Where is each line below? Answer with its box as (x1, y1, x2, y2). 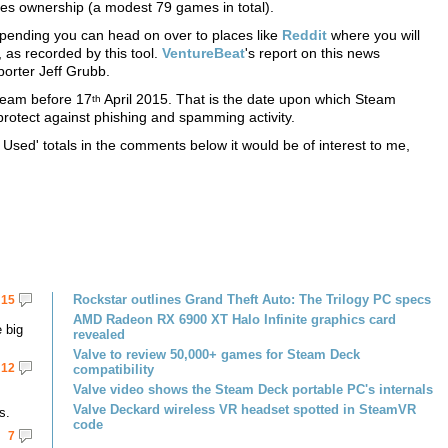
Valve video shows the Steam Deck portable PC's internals (73, 382, 433, 397)
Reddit (282, 27, 331, 43)
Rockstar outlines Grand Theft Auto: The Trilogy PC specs (73, 292, 431, 307)
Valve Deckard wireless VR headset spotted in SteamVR (73, 402, 416, 417)
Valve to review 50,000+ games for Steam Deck (73, 347, 360, 362)
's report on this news (245, 45, 380, 61)
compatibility (73, 362, 154, 377)
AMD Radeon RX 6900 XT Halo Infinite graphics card (73, 312, 396, 327)
